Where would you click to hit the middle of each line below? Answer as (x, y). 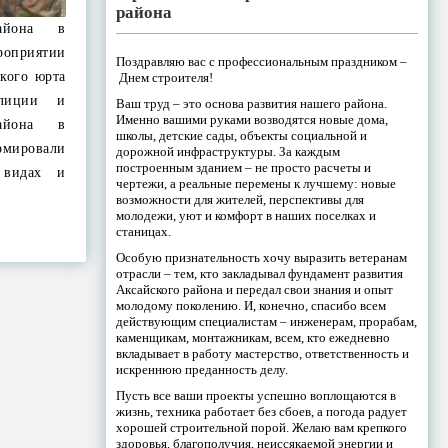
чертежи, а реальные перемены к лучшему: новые (255, 183)
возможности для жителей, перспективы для (239, 199)
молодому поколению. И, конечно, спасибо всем (250, 305)
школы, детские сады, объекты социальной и (241, 135)
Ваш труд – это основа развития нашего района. (251, 103)
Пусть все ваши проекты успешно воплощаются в (255, 395)
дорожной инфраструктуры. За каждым (227, 151)
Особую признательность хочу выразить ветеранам (261, 257)
